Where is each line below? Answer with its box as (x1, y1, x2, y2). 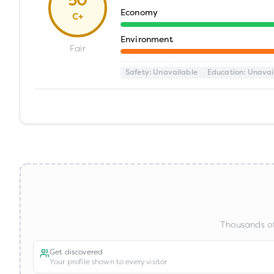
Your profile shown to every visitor (50, 257, 168, 267)
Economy (120, 9, 158, 18)
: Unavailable (149, 69, 198, 76)
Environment (120, 35, 173, 45)
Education (207, 69, 244, 76)
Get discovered (50, 247, 103, 257)
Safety (125, 69, 149, 76)
